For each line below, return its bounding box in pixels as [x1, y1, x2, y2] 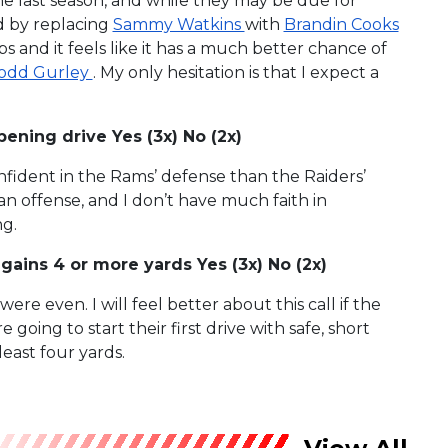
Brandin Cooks [283, 14, 399, 34]
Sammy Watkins [112, 14, 245, 34]
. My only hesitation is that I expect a [92, 62, 379, 82]
